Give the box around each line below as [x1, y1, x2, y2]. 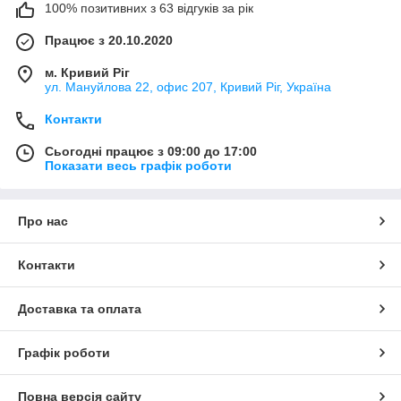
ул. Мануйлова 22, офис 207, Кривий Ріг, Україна [45, 79, 331, 94]
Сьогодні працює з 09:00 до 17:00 [45, 143, 257, 158]
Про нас [18, 213, 68, 228]
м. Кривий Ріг [45, 64, 130, 80]
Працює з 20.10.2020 [45, 32, 173, 47]
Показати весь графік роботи [45, 158, 232, 173]
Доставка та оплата [18, 301, 141, 316]
